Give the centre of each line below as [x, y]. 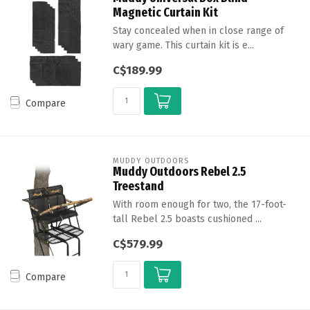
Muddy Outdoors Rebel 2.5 [179, 172]
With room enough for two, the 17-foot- [199, 204]
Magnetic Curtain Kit [165, 12]
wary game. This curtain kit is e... [183, 45]
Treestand [138, 186]
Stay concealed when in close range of [198, 31]
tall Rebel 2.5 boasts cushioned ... [187, 219]
